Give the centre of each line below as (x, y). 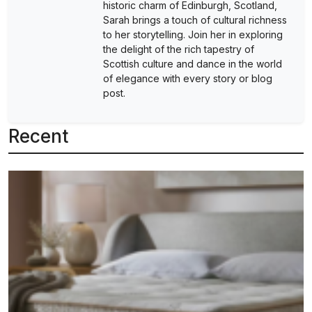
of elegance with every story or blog (188, 79)
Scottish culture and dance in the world (193, 64)
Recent (38, 136)
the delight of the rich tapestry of (179, 49)
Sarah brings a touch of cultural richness (195, 20)
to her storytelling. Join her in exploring (193, 35)
